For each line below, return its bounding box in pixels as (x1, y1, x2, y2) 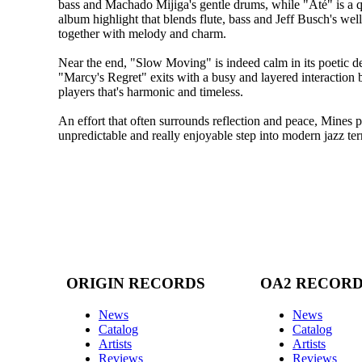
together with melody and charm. (58, 27, 226, 41)
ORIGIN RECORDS (66, 274, 205, 292)
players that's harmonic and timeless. (58, 85, 243, 99)
